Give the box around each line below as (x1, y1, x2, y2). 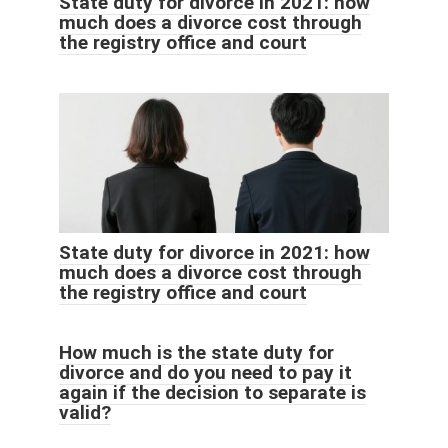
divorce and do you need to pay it (59, 361, 352, 385)
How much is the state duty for (59, 341, 334, 365)
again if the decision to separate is (59, 381, 366, 405)
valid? (59, 401, 111, 425)
